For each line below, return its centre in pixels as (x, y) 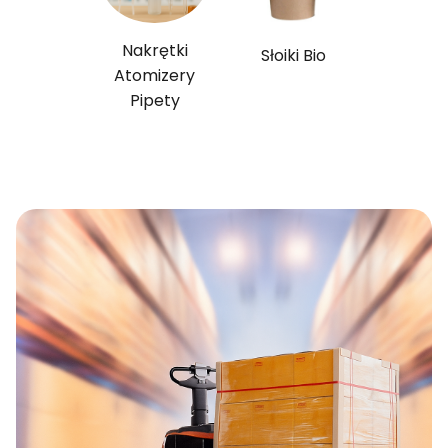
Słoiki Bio (293, 55)
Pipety (154, 100)
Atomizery (155, 75)
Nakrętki (154, 50)
